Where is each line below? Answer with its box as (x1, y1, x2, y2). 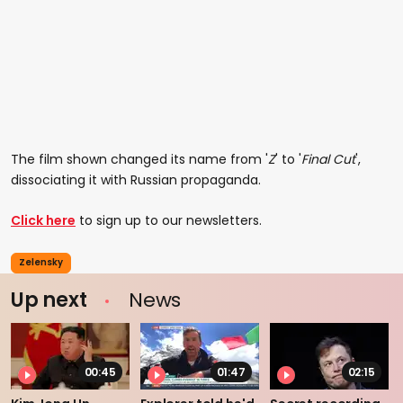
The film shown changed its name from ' (11, 149, 268, 168)
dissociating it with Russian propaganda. (11, 170, 261, 189)
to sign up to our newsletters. (76, 210, 262, 229)
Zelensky (19, 255, 63, 270)
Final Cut (301, 149, 355, 168)
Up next (11, 285, 92, 314)
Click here (11, 210, 76, 229)
